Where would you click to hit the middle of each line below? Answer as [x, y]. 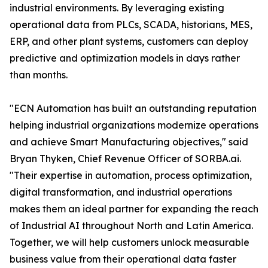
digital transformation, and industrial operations [121, 192]
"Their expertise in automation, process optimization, [131, 176]
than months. [39, 75]
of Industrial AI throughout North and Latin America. [131, 226]
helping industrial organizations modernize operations [134, 125]
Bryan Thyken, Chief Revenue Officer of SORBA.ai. [125, 159]
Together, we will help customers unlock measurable [130, 243]
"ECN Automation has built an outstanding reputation [133, 109]
